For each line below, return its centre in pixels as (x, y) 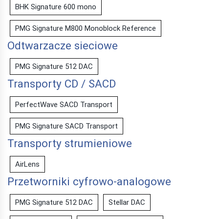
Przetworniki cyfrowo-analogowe (89, 181)
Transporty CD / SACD (62, 83)
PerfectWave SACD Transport (64, 104)
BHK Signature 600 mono (56, 7)
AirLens (27, 164)
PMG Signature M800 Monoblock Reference (86, 28)
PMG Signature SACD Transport (66, 126)
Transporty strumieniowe (70, 143)
